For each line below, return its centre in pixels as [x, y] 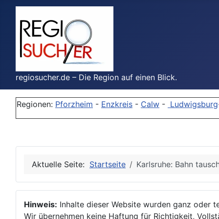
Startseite [108, 164]
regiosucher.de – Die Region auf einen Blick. [96, 77]
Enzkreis [117, 104]
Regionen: [36, 104]
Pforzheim [74, 104]
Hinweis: [41, 204]
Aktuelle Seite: [61, 164]
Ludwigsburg [193, 104]
